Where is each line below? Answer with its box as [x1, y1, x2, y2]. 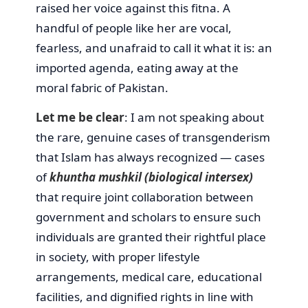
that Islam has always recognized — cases [36, 148, 265, 165]
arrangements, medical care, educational [36, 268, 262, 285]
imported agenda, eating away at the [36, 59, 239, 76]
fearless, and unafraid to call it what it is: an [36, 39, 272, 56]
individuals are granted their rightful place [36, 228, 266, 245]
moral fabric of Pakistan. [36, 79, 168, 96]
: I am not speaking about [124, 109, 264, 125]
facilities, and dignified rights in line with [36, 288, 254, 305]
